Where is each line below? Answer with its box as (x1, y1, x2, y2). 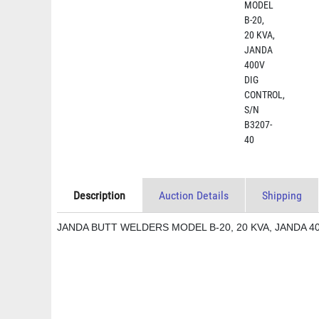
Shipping (262, 189, 302, 203)
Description (73, 189, 125, 203)
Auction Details (159, 189, 229, 203)
